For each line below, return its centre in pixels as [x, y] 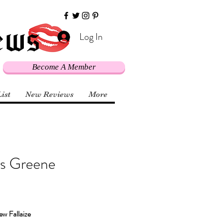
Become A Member [64, 67]
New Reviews [49, 95]
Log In [91, 37]
